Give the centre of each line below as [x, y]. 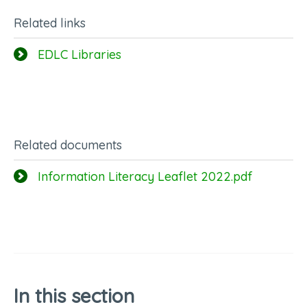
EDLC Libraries [79, 54]
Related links [50, 23]
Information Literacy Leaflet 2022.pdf [145, 176]
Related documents [68, 145]
